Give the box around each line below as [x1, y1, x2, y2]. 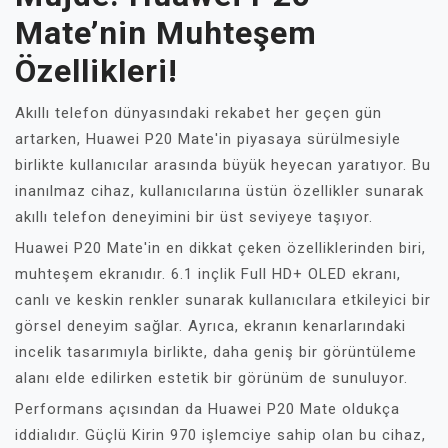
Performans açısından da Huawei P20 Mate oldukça [15, 400, 400, 418]
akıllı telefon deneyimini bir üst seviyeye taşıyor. [15, 208, 373, 226]
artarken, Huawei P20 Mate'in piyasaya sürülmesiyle [15, 130, 401, 148]
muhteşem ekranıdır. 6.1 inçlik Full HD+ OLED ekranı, [15, 265, 401, 283]
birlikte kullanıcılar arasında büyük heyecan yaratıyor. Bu [15, 156, 431, 174]
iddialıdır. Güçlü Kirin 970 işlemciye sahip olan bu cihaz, [15, 426, 426, 444]
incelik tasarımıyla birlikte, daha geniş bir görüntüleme [15, 343, 417, 361]
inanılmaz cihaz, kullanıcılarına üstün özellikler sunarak [15, 182, 424, 200]
